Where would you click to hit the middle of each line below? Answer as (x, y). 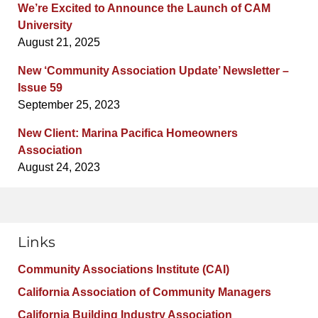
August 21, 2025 (59, 43)
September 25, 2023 (69, 105)
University (45, 26)
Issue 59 (40, 88)
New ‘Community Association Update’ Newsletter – (153, 71)
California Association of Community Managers (144, 292)
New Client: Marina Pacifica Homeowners (128, 133)
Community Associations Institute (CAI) (124, 270)
